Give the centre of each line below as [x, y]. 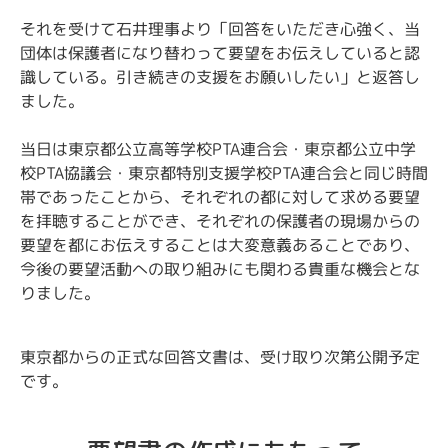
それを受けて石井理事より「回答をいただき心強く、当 [220, 29]
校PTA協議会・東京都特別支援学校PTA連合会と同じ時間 [223, 173]
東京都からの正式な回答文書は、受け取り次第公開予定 [220, 357]
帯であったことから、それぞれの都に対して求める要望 [219, 197]
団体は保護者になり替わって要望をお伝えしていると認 [220, 53]
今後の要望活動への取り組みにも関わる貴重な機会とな [219, 269]
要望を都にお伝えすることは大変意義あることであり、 [219, 245]
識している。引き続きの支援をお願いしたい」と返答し [220, 77]
